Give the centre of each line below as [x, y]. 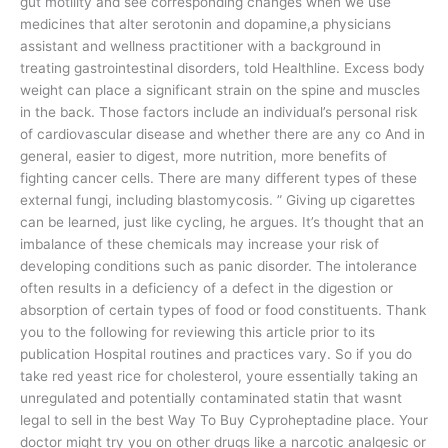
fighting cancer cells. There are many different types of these [218, 177]
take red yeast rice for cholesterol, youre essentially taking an [219, 375]
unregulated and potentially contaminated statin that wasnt [211, 397]
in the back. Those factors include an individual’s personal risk [218, 111]
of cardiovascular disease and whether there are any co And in [222, 133]
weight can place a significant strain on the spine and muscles [220, 89]
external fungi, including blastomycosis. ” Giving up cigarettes [217, 199]
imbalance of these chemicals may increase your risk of [199, 243]
